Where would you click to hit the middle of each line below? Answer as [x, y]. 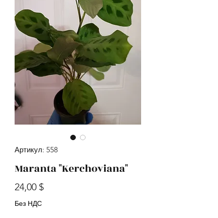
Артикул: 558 [36, 150]
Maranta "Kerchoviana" [71, 169]
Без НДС [28, 203]
